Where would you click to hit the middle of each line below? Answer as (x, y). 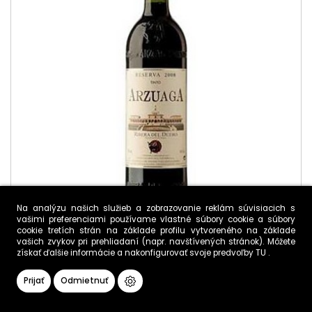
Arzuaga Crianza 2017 (72, 272)
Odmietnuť (84, 281)
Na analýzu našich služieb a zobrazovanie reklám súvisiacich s (156, 208)
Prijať (34, 281)
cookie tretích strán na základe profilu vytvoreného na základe (156, 231)
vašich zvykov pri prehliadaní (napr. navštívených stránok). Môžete (156, 242)
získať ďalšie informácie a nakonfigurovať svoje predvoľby (136, 253)
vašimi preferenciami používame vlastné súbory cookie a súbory (156, 219)
